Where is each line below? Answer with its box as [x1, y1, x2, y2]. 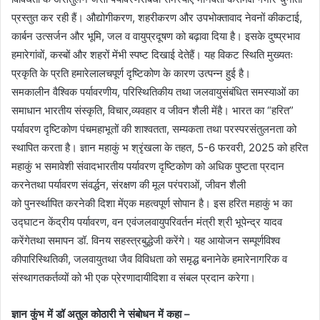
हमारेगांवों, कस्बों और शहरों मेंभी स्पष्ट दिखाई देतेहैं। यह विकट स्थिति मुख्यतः [11, 48, 294, 62]
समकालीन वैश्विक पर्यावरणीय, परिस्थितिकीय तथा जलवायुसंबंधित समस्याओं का [11, 85, 299, 99]
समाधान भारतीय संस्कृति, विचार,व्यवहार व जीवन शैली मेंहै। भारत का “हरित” [11, 104, 294, 118]
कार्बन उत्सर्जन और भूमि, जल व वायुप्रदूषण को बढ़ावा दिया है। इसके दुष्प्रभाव [11, 29, 300, 44]
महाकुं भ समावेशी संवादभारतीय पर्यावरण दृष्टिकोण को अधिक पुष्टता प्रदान [11, 159, 284, 174]
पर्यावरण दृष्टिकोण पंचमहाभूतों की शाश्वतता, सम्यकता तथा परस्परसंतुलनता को [11, 122, 296, 136]
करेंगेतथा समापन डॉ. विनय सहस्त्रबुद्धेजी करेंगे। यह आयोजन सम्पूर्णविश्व [11, 234, 280, 248]
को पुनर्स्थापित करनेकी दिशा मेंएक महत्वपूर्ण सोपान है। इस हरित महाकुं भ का [11, 196, 292, 211]
